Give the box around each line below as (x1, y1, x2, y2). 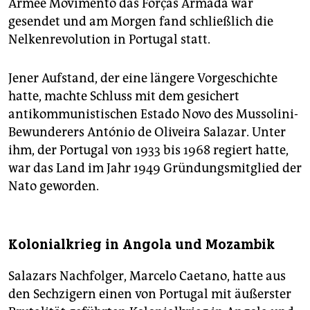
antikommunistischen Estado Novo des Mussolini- (8, 107, 298, 122)
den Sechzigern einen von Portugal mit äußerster (8, 286, 291, 302)
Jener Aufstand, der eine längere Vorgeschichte (8, 71, 277, 86)
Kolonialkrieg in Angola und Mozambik (8, 236, 275, 254)
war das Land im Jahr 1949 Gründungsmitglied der (8, 161, 302, 176)
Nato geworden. (8, 179, 99, 194)
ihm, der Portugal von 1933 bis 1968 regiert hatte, (8, 143, 289, 158)
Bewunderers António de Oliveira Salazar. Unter (8, 125, 286, 140)
